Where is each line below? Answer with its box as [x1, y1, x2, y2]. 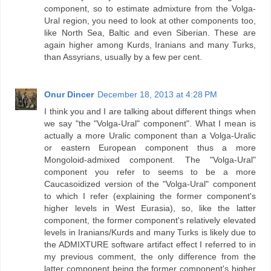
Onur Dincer [44, 89, 94, 99]
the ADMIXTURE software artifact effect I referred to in [44, 239, 256, 249]
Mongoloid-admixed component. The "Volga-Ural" [44, 154, 256, 165]
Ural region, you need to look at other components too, [44, 15, 256, 25]
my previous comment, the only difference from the [44, 251, 256, 261]
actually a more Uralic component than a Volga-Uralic [44, 130, 256, 140]
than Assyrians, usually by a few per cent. [44, 51, 203, 62]
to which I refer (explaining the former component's [44, 191, 256, 201]
